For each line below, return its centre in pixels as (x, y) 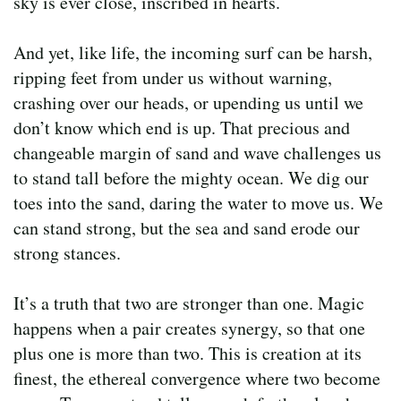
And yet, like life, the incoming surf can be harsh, (193, 52)
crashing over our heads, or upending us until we (188, 102)
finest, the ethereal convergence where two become (197, 378)
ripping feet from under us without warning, (173, 77)
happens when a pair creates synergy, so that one (189, 328)
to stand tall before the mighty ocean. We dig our (191, 177)
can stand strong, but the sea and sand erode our (187, 227)
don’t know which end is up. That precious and (182, 127)
